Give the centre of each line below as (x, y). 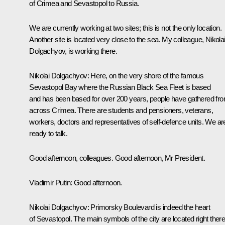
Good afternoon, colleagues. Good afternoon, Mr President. (117, 158)
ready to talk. (48, 133)
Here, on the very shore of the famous (146, 75)
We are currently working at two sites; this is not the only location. (125, 28)
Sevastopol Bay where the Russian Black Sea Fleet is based (120, 87)
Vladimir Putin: (51, 182)
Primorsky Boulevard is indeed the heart (149, 207)
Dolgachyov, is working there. (73, 51)
